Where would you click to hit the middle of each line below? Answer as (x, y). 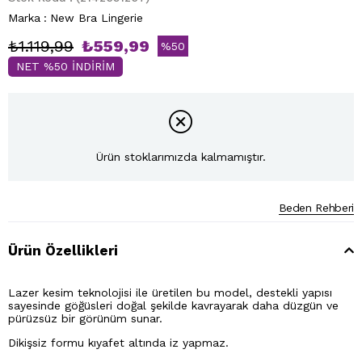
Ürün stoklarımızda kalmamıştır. (181, 157)
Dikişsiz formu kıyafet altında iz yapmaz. (118, 342)
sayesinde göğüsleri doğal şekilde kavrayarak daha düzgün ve (173, 305)
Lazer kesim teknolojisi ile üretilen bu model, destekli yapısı (170, 292)
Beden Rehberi (316, 207)
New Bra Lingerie (97, 18)
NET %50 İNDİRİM (65, 66)
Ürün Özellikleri (63, 250)
